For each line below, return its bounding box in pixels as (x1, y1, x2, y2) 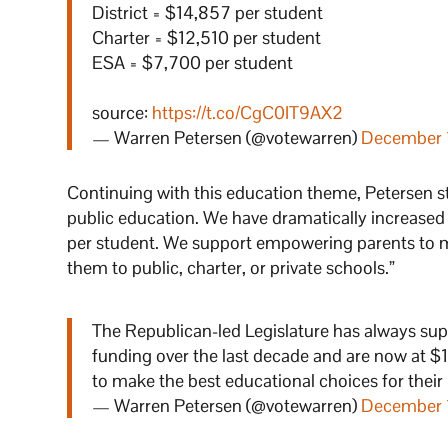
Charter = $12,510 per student (92, 25, 322, 49)
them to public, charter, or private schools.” (67, 255, 396, 279)
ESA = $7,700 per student (92, 50, 294, 74)
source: (92, 100, 153, 124)
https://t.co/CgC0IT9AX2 (152, 100, 344, 124)
